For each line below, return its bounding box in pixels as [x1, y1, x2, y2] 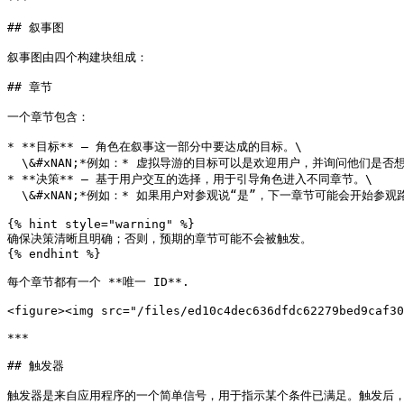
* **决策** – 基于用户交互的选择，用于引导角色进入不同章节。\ [7, 172, 372, 186]
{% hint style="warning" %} [7, 217, 195, 231]
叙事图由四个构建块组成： [7, 50, 148, 64]
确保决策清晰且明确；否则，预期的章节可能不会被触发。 [7, 232, 312, 245]
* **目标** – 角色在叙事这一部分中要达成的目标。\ [7, 140, 302, 153]
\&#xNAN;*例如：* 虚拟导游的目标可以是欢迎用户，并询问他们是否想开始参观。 [7, 156, 22, 170]
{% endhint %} [7, 247, 101, 261]
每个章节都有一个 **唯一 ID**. [7, 275, 189, 289]
